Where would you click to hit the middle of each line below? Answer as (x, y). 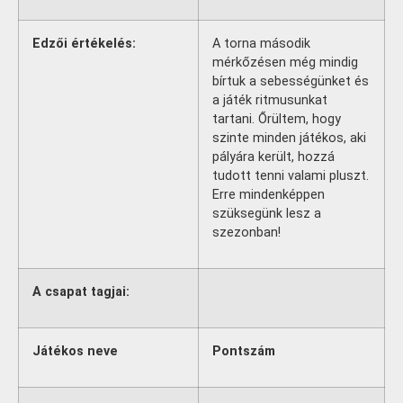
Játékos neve (75, 351)
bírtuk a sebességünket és (291, 81)
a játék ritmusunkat (270, 100)
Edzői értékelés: (84, 44)
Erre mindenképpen (269, 195)
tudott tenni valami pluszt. (291, 176)
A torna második (261, 44)
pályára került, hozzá (273, 157)
